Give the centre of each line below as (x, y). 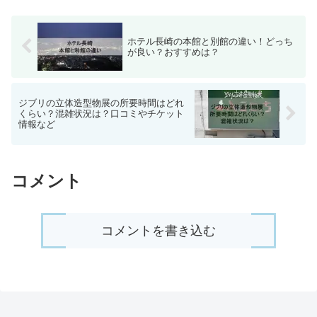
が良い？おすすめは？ (173, 52)
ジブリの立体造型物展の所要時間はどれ (101, 103)
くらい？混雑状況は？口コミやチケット (101, 114)
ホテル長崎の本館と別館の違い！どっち (210, 41)
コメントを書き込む (158, 230)
